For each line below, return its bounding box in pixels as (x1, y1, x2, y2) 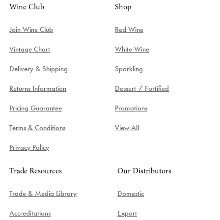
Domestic (117, 188, 144, 198)
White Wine (115, 44, 149, 54)
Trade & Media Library (9, 188, 77, 198)
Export (117, 208, 137, 218)
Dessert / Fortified (115, 83, 169, 93)
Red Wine (115, 24, 143, 34)
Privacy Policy (9, 142, 50, 152)
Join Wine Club (9, 24, 54, 34)
